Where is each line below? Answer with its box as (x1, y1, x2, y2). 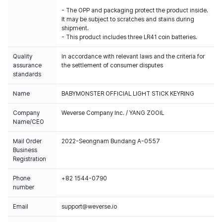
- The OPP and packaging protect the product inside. (61, 7, 208, 14)
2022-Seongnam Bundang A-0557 (61, 138, 160, 145)
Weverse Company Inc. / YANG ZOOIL (61, 110, 164, 116)
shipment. (61, 25, 89, 32)
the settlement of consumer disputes (61, 62, 163, 69)
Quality (13, 53, 32, 60)
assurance (13, 62, 42, 69)
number (13, 184, 34, 191)
